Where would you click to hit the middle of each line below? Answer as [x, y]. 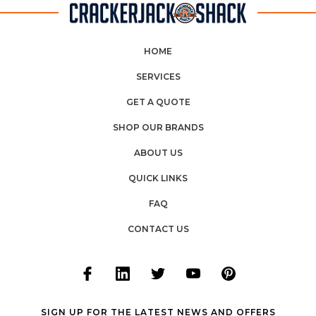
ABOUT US [158, 152]
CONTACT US [158, 229]
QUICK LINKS [158, 178]
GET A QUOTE [158, 102]
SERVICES [158, 76]
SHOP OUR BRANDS [158, 127]
